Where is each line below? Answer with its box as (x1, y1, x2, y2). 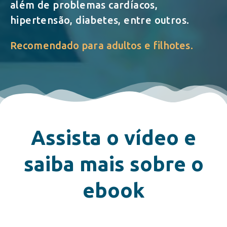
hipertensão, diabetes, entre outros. (10, 14, 190, 26)
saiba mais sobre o (23, 153, 204, 176)
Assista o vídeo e (31, 126, 196, 149)
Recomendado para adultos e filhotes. (10, 40, 193, 52)
